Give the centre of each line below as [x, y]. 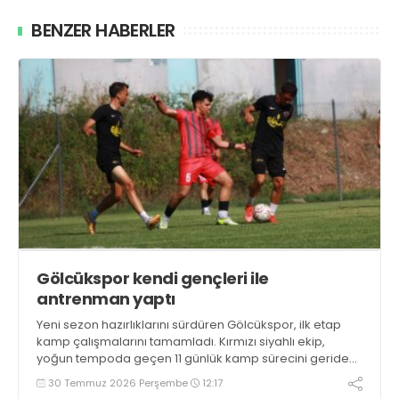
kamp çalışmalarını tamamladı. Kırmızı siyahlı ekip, [181, 341]
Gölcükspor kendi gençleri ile [153, 278]
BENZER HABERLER [103, 31]
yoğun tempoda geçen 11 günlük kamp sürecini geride [193, 358]
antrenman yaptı [106, 298]
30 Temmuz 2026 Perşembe [118, 383]
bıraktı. [56, 375]
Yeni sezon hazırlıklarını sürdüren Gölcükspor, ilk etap [189, 324]
